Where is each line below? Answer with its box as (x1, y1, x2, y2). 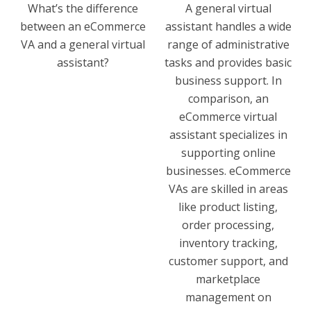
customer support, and (168, 253, 288, 269)
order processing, (182, 217, 274, 233)
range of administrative (167, 36, 289, 52)
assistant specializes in (169, 126, 287, 142)
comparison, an (187, 90, 269, 106)
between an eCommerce (20, 18, 146, 34)
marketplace (196, 271, 260, 287)
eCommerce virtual (179, 108, 277, 124)
